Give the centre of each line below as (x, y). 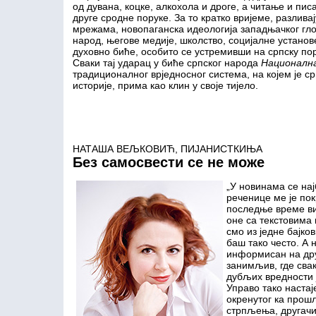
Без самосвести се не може (168, 162)
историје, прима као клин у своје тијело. (165, 85)
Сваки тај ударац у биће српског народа (166, 63)
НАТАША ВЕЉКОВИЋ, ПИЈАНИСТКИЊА (167, 149)
